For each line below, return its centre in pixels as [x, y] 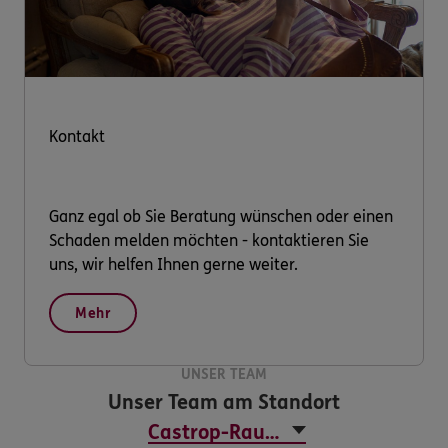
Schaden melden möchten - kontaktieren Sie [209, 240]
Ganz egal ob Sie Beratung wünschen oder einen [221, 216]
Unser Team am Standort [224, 402]
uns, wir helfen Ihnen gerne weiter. [173, 264]
